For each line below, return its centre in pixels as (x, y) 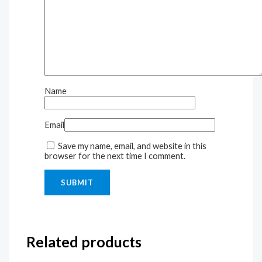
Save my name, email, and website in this (132, 146)
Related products (84, 242)
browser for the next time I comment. (115, 156)
